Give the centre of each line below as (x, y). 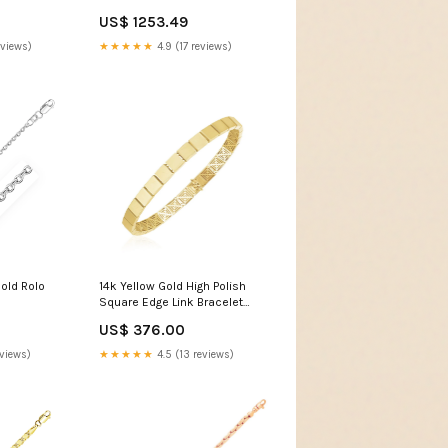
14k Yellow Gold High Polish (172, 285)
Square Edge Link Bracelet (170, 301)
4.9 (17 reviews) (192, 47)
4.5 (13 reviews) (193, 354)
